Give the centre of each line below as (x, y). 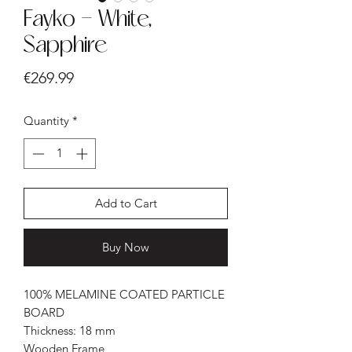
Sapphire (65, 46)
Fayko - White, (88, 20)
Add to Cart (126, 203)
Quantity (46, 121)
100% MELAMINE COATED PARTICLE (124, 294)
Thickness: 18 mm (70, 330)
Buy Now (126, 247)
